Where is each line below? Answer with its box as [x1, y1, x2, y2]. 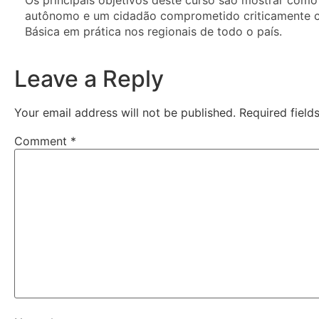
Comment [14, 134, 70, 149]
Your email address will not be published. [14, 105, 236, 120]
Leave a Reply [14, 65, 164, 93]
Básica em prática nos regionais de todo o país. [25, 24, 289, 38]
